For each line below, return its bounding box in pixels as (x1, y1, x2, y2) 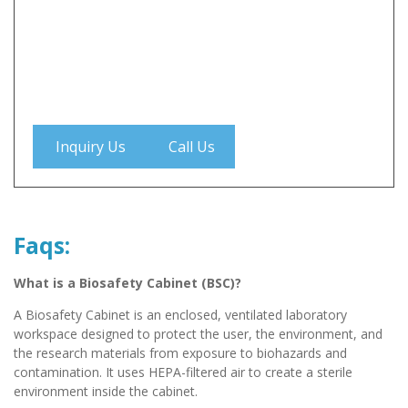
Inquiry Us (56, 136, 126, 157)
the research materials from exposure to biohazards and (14, 344, 347, 362)
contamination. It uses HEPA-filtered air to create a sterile (14, 363, 352, 382)
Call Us (168, 136, 215, 157)
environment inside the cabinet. (14, 382, 198, 401)
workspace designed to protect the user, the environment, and (14, 325, 382, 343)
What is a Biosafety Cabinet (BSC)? (14, 273, 241, 291)
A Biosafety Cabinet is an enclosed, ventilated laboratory (14, 306, 347, 324)
